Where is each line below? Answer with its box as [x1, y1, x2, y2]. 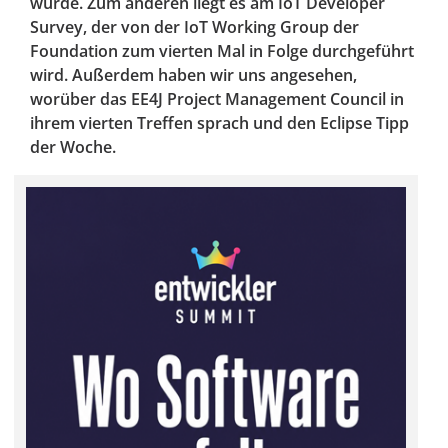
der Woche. [30, 136, 116, 159]
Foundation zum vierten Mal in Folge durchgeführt [30, 40, 414, 63]
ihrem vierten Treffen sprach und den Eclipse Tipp [30, 112, 409, 135]
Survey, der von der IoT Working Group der [30, 16, 359, 39]
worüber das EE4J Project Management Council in [30, 88, 404, 111]
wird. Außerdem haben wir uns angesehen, [30, 64, 357, 87]
